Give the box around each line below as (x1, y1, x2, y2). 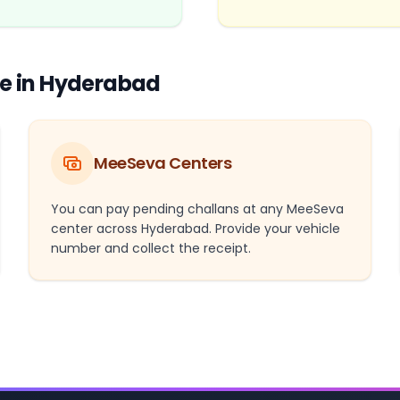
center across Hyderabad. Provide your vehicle (51, 219, 340, 237)
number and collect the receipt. (51, 238, 251, 257)
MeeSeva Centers (94, 151, 232, 174)
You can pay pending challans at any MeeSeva (51, 199, 344, 218)
